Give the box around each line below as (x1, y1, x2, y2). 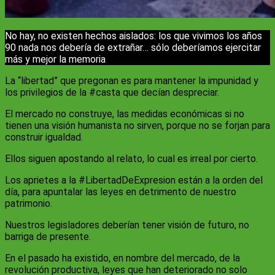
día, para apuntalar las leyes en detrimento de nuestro (5, 186, 236, 198)
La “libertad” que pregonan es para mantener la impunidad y (5, 75, 258, 87)
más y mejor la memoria (5, 53, 106, 66)
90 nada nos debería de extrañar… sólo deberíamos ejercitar (5, 42, 261, 54)
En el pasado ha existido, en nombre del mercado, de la (5, 252, 240, 265)
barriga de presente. (5, 231, 91, 243)
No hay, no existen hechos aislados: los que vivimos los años (5, 30, 262, 42)
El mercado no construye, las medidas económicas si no (5, 108, 244, 120)
